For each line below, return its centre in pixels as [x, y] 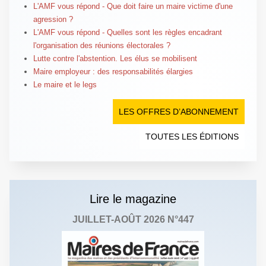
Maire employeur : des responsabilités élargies [113, 71]
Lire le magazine [133, 199]
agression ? [53, 19]
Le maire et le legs [65, 84]
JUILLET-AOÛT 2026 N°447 [133, 219]
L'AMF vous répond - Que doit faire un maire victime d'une [133, 6]
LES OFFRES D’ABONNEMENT [179, 111]
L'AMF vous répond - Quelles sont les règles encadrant [127, 32]
